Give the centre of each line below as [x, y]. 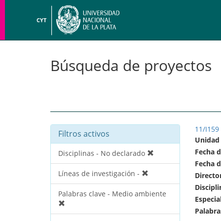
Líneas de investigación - [100, 173]
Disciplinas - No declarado [103, 153]
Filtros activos [84, 133]
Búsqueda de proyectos [131, 65]
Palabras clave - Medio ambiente [112, 193]
